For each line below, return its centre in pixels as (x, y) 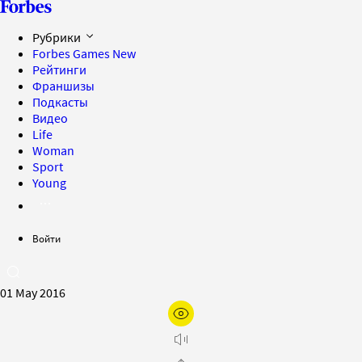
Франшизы (63, 86)
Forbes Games (72, 53)
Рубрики (58, 37)
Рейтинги (59, 69)
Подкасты (60, 102)
